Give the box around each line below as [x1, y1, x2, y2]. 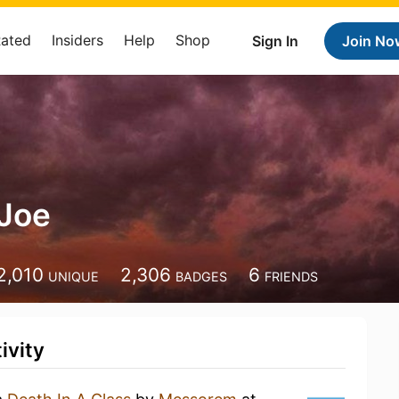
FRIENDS [265, 269, 319, 284]
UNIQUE [48, 269, 100, 284]
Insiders [52, 31, 103, 49]
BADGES [175, 269, 228, 284]
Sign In [252, 32, 298, 50]
